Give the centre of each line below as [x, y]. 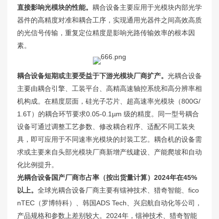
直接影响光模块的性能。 [55, 7]
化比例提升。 [38, 164]
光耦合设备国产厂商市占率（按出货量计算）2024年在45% [107, 177]
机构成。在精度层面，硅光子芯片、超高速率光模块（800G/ [109, 101]
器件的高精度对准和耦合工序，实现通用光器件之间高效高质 [109, 20]
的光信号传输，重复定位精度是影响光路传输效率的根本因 [106, 33]
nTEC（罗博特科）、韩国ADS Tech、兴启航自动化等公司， [109, 203]
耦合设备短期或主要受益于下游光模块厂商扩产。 [92, 76]
